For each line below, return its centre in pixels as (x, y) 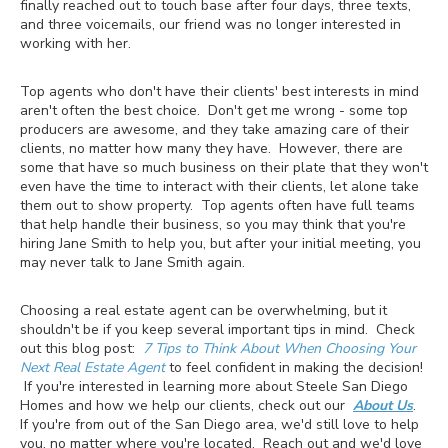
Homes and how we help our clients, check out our (186, 405)
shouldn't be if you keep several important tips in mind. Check (217, 329)
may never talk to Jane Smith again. (132, 262)
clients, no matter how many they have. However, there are (211, 148)
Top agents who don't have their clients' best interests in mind (219, 91)
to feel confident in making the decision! (294, 367)
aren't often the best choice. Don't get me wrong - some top (214, 110)
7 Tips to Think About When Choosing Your (279, 348)
